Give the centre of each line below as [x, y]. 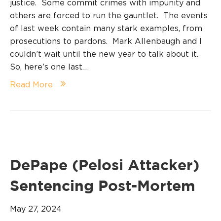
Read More [31, 85]
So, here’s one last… [49, 67]
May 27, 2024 [36, 209]
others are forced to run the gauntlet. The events [109, 16]
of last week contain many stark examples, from [106, 28]
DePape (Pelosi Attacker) [105, 166]
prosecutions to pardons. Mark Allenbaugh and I [106, 41]
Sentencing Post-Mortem [103, 187]
